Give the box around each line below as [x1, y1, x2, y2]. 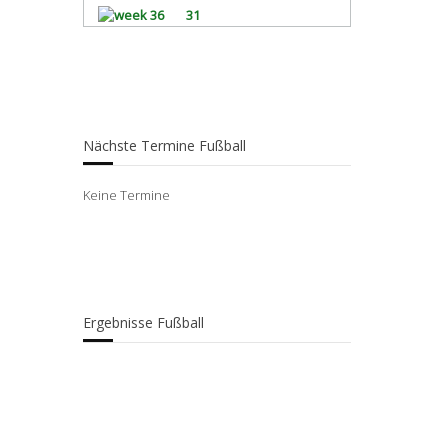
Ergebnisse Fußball [83, 312, 204, 332]
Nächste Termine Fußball [83, 135, 246, 155]
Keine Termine [83, 185, 170, 204]
